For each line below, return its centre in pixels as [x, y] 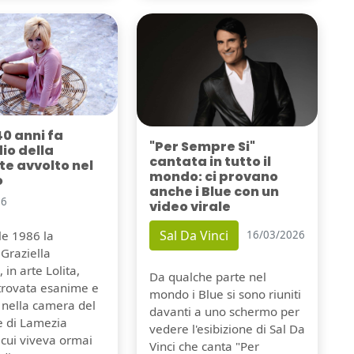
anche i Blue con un [214, 191]
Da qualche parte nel [207, 276]
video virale [190, 206]
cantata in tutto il [210, 161]
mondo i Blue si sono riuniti [225, 294]
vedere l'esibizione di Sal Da [227, 328]
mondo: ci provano [213, 176]
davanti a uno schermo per [224, 311]
